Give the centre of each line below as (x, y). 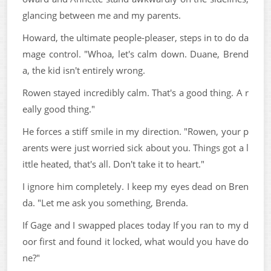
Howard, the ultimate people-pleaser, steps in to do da (135, 37)
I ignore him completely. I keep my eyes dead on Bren (135, 186)
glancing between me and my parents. (102, 15)
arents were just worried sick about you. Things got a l (135, 147)
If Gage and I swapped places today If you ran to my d (135, 225)
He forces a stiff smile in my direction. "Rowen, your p (135, 131)
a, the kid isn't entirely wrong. (84, 70)
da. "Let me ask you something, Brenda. (105, 202)
